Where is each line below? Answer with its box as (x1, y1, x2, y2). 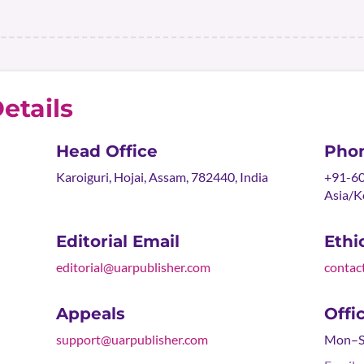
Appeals (55, 304, 125, 323)
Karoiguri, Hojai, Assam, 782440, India (55, 169, 268, 184)
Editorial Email (55, 232, 180, 251)
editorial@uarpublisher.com (55, 259, 210, 275)
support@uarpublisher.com (55, 331, 208, 347)
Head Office (55, 141, 158, 161)
